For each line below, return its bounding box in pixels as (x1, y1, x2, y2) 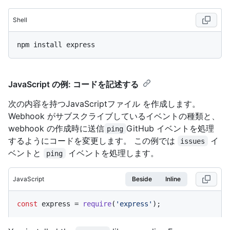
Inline (165, 175, 181, 183)
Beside (132, 175, 152, 183)
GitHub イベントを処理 (126, 123, 214, 133)
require (83, 199, 111, 208)
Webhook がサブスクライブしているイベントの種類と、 (8, 110, 220, 121)
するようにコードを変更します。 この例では (8, 135, 178, 146)
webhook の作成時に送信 (8, 123, 104, 133)
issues (180, 137, 205, 145)
